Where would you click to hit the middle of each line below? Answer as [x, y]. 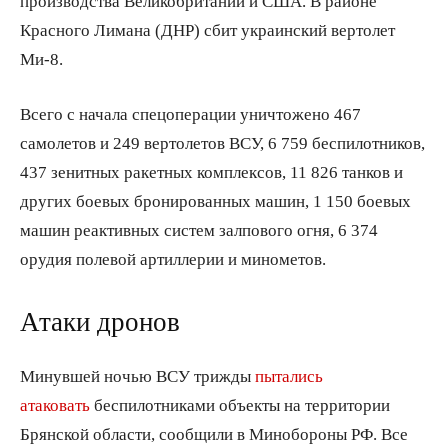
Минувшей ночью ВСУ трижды [137, 375]
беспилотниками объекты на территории [240, 404]
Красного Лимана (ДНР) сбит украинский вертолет [207, 29]
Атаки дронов [100, 321]
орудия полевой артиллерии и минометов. [173, 258]
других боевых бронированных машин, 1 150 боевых [215, 200]
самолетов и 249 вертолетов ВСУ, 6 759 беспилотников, [222, 142]
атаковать [55, 404]
